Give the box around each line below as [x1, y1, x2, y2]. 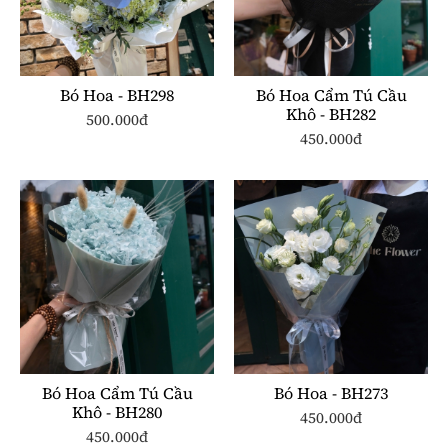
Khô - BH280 [72, 400, 162, 423]
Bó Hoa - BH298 [60, 83, 174, 106]
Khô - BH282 [286, 102, 376, 125]
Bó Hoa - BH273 [274, 381, 388, 404]
